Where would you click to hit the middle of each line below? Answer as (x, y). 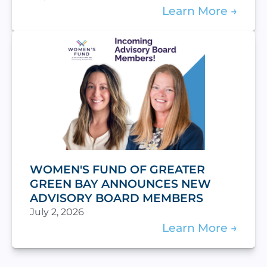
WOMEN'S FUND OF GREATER (117, 169)
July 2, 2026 (57, 212)
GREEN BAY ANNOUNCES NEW (120, 184)
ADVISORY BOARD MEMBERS (117, 198)
